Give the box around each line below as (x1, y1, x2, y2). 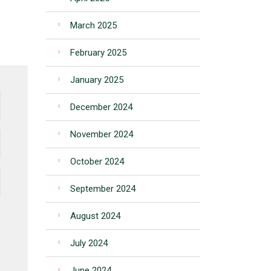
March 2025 (70, 20, 117, 31)
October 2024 (70, 156, 124, 167)
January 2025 (70, 74, 123, 85)
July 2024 (70, 238, 108, 249)
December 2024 (70, 102, 132, 113)
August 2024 (70, 211, 120, 221)
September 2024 (70, 183, 135, 194)
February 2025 (70, 47, 126, 58)
